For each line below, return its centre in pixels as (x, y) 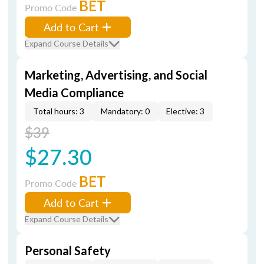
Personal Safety (68, 250)
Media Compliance (74, 93)
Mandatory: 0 (125, 111)
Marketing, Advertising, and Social (116, 75)
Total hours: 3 (59, 111)
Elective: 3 (185, 111)
